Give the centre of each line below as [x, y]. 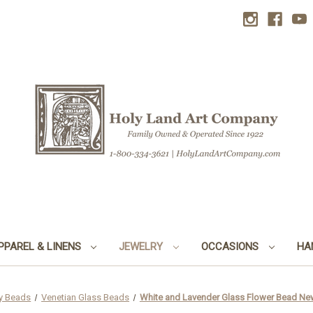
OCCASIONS [232, 246]
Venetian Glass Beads [86, 297]
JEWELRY [143, 246]
